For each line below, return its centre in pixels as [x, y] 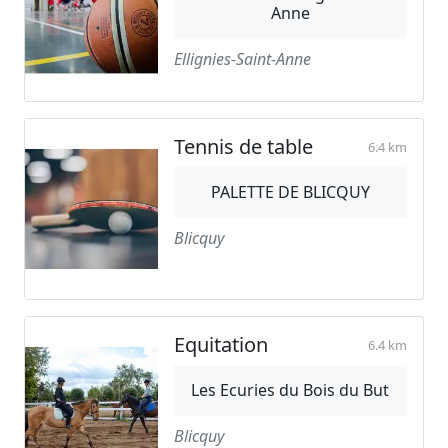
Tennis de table [243, 146]
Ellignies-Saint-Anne [242, 59]
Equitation [220, 344]
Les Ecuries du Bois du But [290, 390]
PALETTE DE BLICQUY [290, 192]
